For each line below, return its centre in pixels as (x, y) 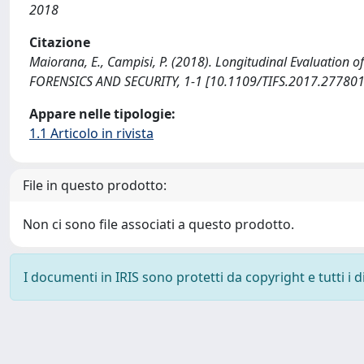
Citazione (60, 42)
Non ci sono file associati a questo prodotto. (158, 224)
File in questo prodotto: (95, 185)
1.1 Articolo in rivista (91, 133)
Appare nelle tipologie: (102, 114)
